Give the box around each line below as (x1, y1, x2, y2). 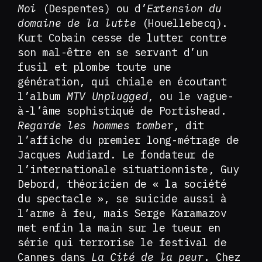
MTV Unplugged (67, 89, 148, 103)
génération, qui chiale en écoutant (18, 75, 226, 88)
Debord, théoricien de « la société (18, 177, 226, 191)
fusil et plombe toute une (18, 60, 171, 74)
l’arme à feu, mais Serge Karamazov (18, 206, 226, 220)
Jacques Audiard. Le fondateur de (18, 148, 214, 161)
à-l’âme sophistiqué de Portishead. (18, 104, 226, 118)
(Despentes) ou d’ (42, 2, 147, 15)
